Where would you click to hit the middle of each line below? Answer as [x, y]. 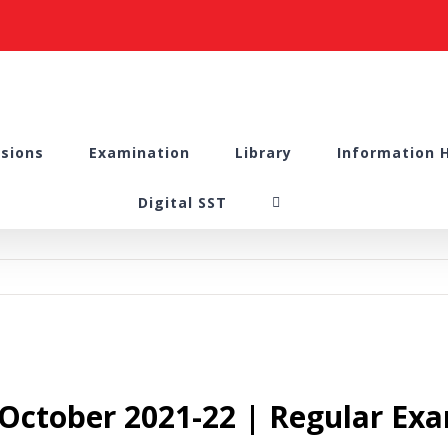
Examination [139, 152]
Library [263, 152]
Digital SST [182, 202]
